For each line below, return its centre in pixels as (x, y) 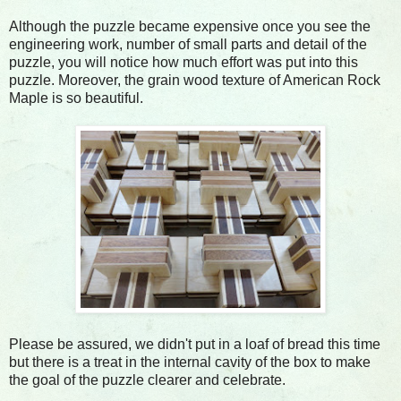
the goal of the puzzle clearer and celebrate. (147, 380)
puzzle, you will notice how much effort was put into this (183, 62)
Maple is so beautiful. (76, 98)
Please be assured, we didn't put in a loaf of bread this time (195, 344)
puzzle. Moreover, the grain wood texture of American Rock (195, 80)
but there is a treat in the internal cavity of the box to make (190, 362)
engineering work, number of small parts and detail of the (188, 44)
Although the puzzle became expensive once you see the (190, 26)
